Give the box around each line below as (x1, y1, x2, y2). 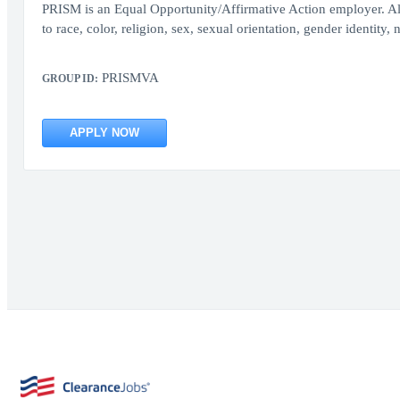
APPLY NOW (69, 126, 139, 139)
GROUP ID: (41, 72, 98, 85)
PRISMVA (97, 71, 159, 85)
